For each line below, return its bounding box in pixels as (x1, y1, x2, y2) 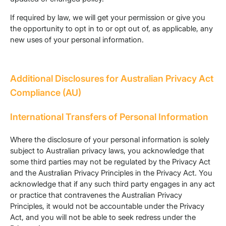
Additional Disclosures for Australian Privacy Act (10, 73, 213, 84)
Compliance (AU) (10, 87, 81, 98)
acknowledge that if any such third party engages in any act (10, 179, 215, 189)
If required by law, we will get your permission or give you (10, 13, 205, 23)
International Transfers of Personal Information (10, 111, 208, 123)
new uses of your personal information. (10, 35, 144, 45)
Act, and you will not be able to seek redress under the (10, 212, 196, 222)
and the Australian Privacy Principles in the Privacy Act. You (10, 168, 212, 178)
